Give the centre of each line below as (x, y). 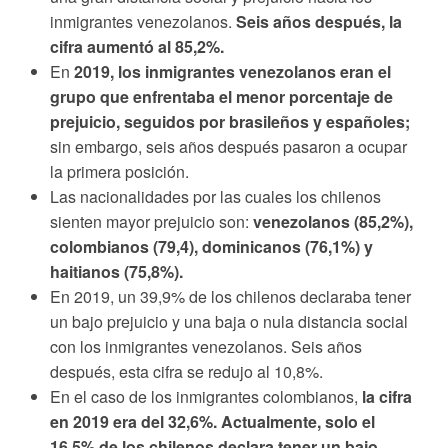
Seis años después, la (319, 21)
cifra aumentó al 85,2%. (137, 46)
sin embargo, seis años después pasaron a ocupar (228, 146)
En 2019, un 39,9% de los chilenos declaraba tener (230, 296)
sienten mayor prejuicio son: (151, 221)
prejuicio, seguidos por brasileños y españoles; (230, 121)
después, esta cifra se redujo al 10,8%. (186, 371)
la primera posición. (119, 171)
